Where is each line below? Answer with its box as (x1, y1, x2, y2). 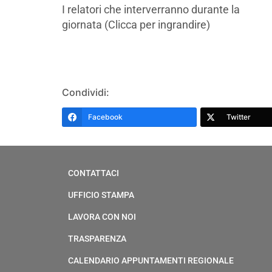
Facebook (88, 112, 123, 121)
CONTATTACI (68, 168, 119, 178)
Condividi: (62, 86, 109, 98)
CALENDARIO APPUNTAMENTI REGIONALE (68, 256, 234, 265)
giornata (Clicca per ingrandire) (62, 18, 210, 31)
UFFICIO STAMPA (68, 190, 134, 200)
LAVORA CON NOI (68, 212, 136, 222)
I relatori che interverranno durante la (62, 2, 240, 16)
